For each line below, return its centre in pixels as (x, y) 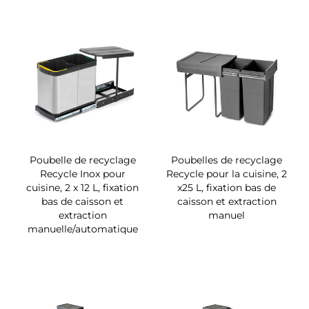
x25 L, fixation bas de (227, 187)
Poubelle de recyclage (82, 160)
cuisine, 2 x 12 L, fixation (82, 187)
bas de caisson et (82, 201)
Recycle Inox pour (82, 173)
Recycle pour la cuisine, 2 (227, 173)
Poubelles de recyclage (227, 160)
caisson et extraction (227, 201)
